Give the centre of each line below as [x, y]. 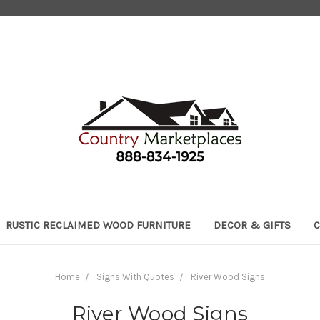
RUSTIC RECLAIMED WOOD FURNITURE [98, 225]
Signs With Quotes [135, 276]
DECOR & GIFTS [252, 225]
